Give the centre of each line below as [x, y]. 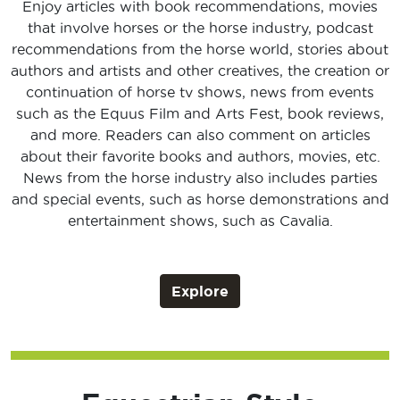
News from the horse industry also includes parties [200, 178]
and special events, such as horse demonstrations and [200, 200]
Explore [200, 292]
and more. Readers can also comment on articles [200, 135]
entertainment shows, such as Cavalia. [200, 221]
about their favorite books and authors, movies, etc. [200, 157]
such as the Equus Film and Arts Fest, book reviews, [200, 114]
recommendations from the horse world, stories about [200, 50]
